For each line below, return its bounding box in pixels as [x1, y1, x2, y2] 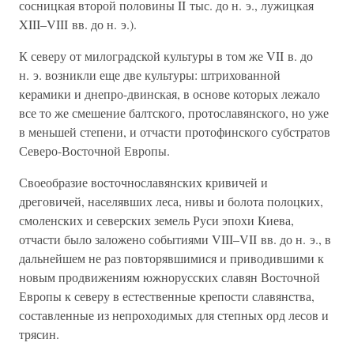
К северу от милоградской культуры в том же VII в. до [19, 47, 313, 64]
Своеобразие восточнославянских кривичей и [19, 174, 268, 190]
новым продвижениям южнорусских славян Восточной [19, 269, 320, 285]
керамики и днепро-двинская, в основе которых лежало [19, 85, 320, 102]
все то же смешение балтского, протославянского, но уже [19, 104, 329, 121]
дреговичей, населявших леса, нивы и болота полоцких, [19, 193, 323, 209]
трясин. [19, 326, 59, 342]
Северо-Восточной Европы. [19, 142, 170, 159]
